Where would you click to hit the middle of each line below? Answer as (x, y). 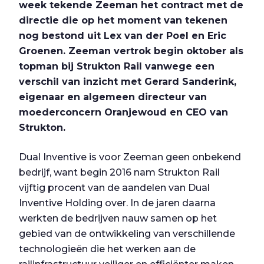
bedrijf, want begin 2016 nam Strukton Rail (119, 172)
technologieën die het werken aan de (107, 249)
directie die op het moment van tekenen (123, 20)
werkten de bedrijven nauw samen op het (118, 218)
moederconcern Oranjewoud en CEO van (123, 112)
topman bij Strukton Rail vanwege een (117, 66)
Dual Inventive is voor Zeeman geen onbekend (130, 157)
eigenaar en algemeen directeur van (113, 97)
